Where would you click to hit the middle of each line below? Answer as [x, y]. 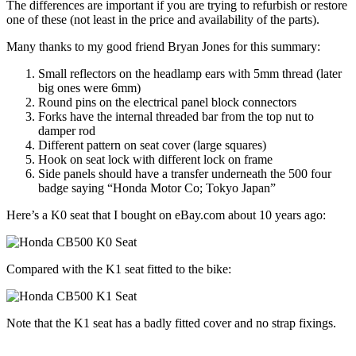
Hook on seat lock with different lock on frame [155, 160]
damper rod [67, 131]
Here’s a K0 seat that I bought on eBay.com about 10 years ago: [166, 215]
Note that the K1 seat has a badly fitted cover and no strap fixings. [171, 323]
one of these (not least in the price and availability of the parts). [163, 20]
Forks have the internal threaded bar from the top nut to [176, 117]
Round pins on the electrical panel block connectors [167, 103]
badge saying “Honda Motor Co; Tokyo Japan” [157, 188]
